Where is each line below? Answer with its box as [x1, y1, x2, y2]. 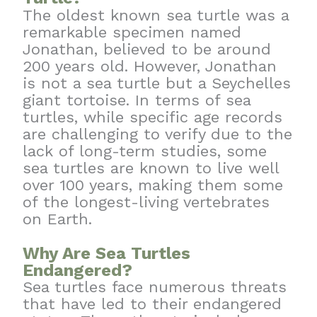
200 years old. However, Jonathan [23, 57, 277, 75]
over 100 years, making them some [23, 175, 284, 194]
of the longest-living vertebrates [23, 192, 270, 211]
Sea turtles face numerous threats [23, 277, 287, 296]
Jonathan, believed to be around [23, 40, 272, 58]
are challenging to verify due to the [23, 125, 293, 143]
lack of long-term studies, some [23, 142, 267, 160]
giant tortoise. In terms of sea [23, 91, 251, 109]
